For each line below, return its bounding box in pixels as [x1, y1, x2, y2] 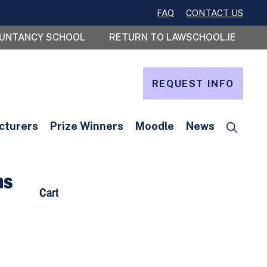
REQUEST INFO [151, 78, 234, 89]
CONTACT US [186, 8, 243, 18]
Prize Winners [50, 120, 123, 132]
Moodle [135, 120, 174, 132]
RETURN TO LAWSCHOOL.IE [109, 32, 236, 43]
